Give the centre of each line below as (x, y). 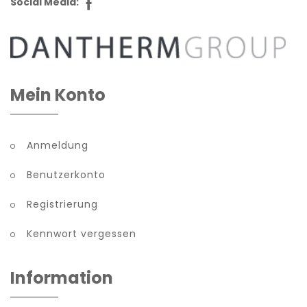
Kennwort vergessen (82, 234)
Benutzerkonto (66, 175)
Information (62, 278)
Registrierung (62, 205)
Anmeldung (58, 146)
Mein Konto (58, 95)
